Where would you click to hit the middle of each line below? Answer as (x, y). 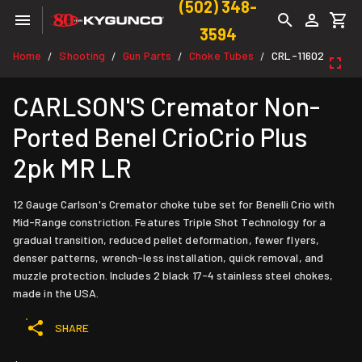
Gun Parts (147, 55)
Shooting (82, 55)
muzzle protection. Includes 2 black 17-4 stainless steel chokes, (173, 275)
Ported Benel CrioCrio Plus (160, 137)
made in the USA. (56, 293)
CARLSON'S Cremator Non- (166, 106)
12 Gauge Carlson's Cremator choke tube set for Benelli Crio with (174, 204)
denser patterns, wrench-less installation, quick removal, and (168, 257)
